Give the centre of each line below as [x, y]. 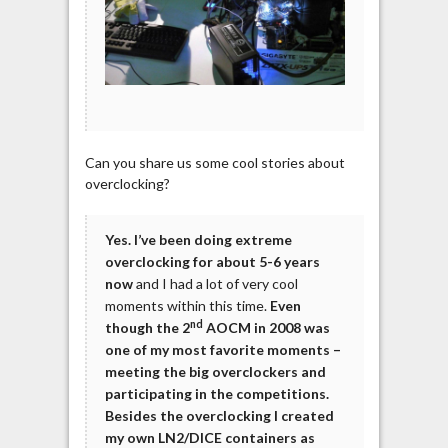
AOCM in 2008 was [266, 328]
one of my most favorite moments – [222, 350]
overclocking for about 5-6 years [212, 262]
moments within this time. [187, 306]
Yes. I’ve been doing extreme [198, 240]
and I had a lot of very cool [215, 284]
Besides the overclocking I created [219, 416]
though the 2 [147, 328]
